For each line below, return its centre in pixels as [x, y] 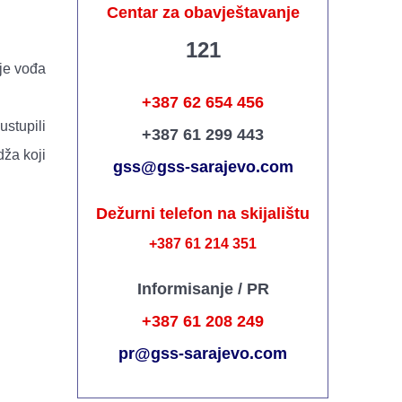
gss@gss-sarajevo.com [203, 167]
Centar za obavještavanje [203, 13]
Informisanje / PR [203, 289]
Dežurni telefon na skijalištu [203, 214]
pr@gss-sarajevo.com [203, 354]
